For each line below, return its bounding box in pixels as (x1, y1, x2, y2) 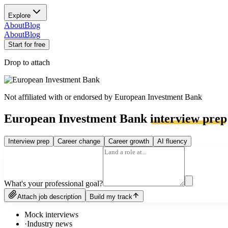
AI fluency (157, 137, 187, 145)
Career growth (108, 137, 149, 145)
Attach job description (17, 192, 81, 201)
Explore (8, 12, 31, 19)
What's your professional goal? (4, 179, 103, 188)
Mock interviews (24, 210, 78, 219)
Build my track (90, 192, 132, 201)
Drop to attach (4, 58, 50, 67)
